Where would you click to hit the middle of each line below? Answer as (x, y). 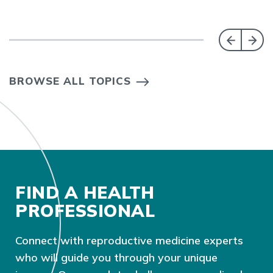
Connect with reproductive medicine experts (129, 241)
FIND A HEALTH (85, 193)
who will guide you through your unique (116, 258)
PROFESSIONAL (85, 211)
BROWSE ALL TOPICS (70, 81)
